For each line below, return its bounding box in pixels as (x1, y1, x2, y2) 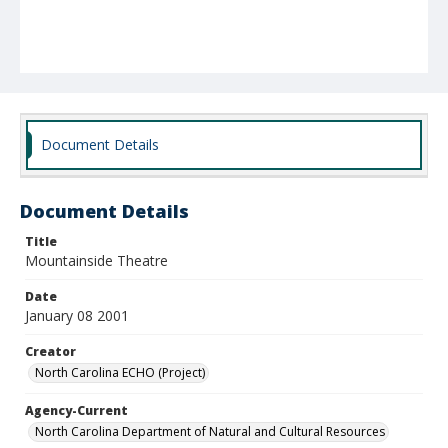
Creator (25, 343, 76, 360)
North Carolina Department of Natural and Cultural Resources (35, 423, 385, 440)
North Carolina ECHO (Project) (35, 364, 205, 381)
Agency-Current (25, 402, 128, 419)
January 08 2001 (25, 306, 129, 325)
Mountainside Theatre (25, 251, 168, 270)
